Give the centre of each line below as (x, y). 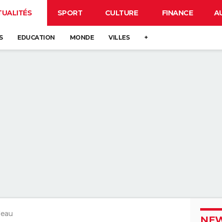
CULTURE (121, 13)
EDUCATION (36, 37)
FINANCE (177, 13)
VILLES (119, 37)
